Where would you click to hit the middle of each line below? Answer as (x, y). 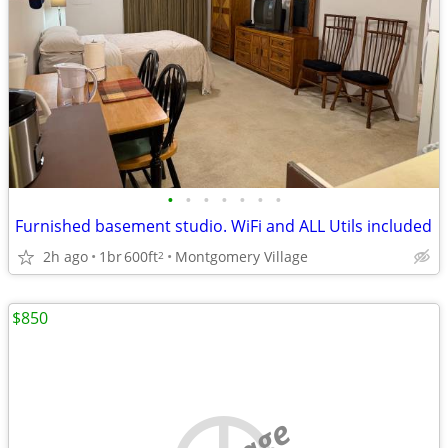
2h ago (65, 256)
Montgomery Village (241, 256)
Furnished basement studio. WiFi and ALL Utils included (223, 226)
